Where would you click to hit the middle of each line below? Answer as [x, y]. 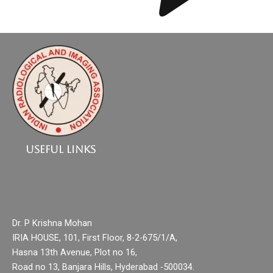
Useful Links [61, 150]
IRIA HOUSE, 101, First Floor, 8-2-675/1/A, [95, 238]
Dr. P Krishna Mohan [52, 223]
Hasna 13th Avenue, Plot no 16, [75, 253]
